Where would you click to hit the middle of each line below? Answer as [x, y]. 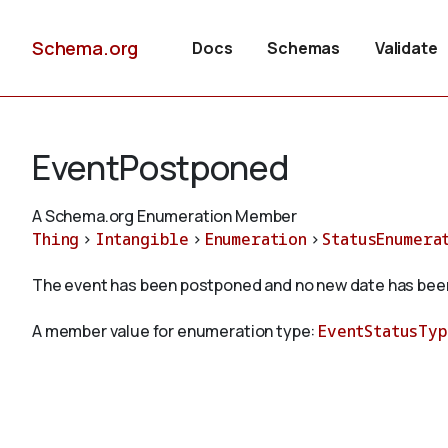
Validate [406, 48]
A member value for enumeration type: [175, 331]
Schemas [304, 48]
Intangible [142, 239]
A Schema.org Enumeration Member [165, 216]
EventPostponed [160, 167]
